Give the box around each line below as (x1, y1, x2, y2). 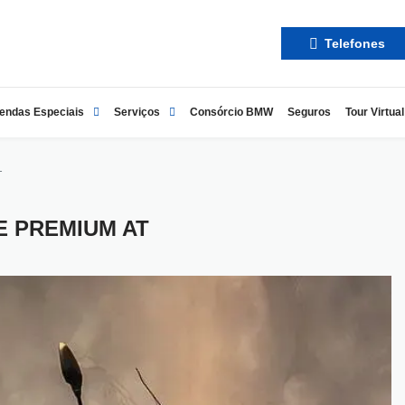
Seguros (287, 105, 331, 118)
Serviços (114, 105, 160, 118)
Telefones (320, 35, 385, 51)
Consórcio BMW (190, 105, 273, 118)
